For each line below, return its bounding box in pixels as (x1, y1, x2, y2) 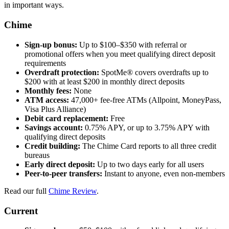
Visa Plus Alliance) (25, 104, 86, 113)
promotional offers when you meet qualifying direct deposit (25, 49, 215, 58)
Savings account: (25, 123, 83, 132)
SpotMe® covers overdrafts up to (99, 67, 209, 77)
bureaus (25, 150, 50, 159)
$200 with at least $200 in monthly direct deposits (25, 77, 185, 86)
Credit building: (25, 141, 80, 150)
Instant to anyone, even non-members (102, 169, 225, 178)
